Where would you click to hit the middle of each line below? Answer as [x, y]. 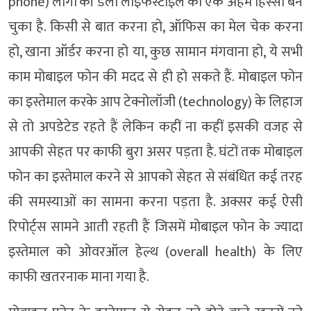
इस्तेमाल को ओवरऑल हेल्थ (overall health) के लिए [155, 252]
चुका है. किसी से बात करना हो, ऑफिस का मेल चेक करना [155, 27]
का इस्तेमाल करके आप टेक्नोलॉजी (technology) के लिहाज [155, 102]
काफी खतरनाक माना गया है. [79, 277]
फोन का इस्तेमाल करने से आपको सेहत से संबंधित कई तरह [155, 177]
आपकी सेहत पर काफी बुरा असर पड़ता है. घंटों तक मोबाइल [155, 152]
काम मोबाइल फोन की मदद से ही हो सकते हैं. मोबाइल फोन [155, 77]
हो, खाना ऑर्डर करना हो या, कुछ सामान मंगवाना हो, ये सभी [155, 52]
